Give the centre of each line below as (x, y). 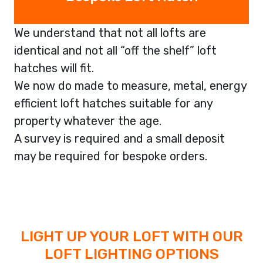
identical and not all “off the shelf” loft (115, 50)
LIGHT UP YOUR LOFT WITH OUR (131, 236)
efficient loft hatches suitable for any (113, 103)
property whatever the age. (88, 121)
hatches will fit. (54, 68)
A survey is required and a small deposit (119, 138)
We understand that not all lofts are (110, 33)
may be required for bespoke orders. (111, 156)
